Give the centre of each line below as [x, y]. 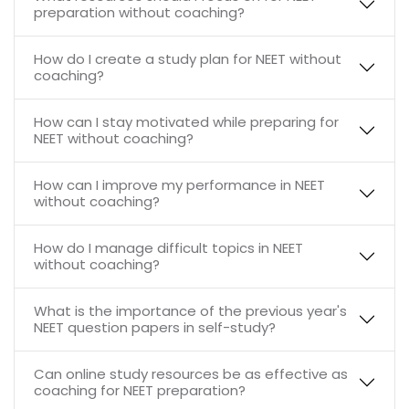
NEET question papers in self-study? [154, 328]
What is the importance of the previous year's [190, 311]
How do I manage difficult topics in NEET [168, 248]
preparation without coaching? [139, 13]
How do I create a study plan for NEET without [187, 59]
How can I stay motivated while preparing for [186, 122]
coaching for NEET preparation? [139, 391]
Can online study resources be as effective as [190, 374]
